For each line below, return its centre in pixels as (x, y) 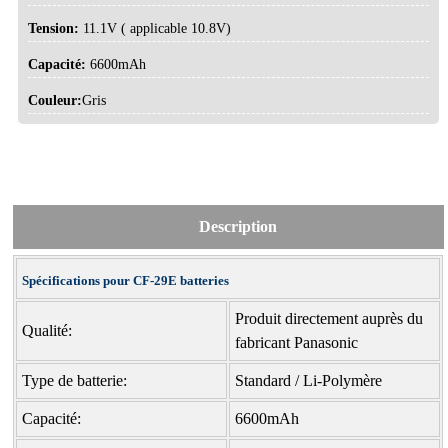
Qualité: (47, 330)
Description (238, 226)
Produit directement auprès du (329, 318)
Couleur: (55, 100)
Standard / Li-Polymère (309, 380)
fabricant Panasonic (297, 342)
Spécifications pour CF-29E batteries (126, 280)
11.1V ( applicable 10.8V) (155, 28)
